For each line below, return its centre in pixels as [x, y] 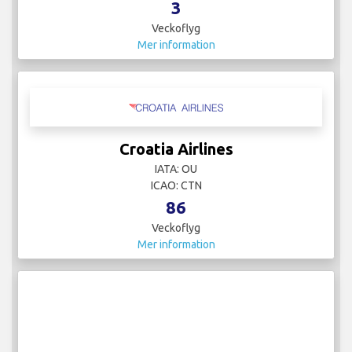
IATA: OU [176, 169]
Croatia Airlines [176, 148]
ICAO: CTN [176, 185]
